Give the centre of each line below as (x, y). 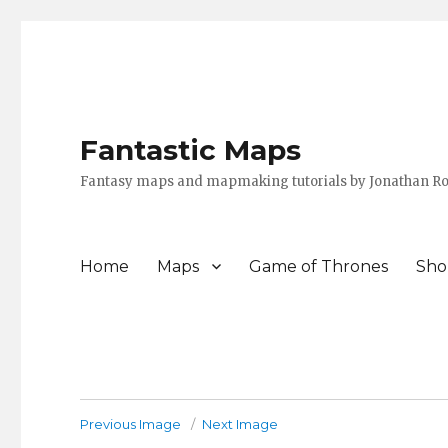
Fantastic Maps (191, 150)
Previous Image (131, 424)
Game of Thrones (319, 266)
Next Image (240, 424)
